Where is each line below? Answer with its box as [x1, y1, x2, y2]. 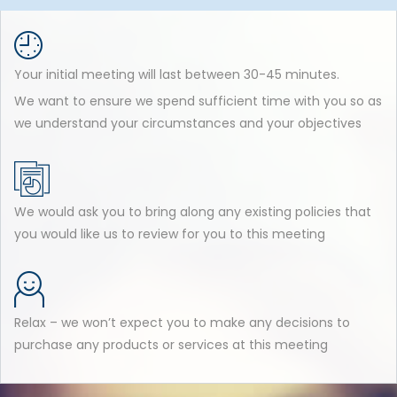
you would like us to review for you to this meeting [14, 225, 325, 244]
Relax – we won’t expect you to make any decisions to [14, 314, 350, 332]
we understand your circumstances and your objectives [14, 114, 362, 133]
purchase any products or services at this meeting [14, 336, 328, 354]
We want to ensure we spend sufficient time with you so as [14, 92, 382, 111]
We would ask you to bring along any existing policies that [14, 203, 371, 222]
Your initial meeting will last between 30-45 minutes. [14, 66, 339, 84]
